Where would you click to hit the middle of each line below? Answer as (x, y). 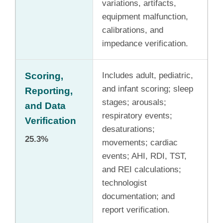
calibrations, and (133, 30)
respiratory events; (137, 115)
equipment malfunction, (145, 16)
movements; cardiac (140, 142)
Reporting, (49, 91)
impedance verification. (145, 43)
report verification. (136, 210)
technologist (124, 183)
